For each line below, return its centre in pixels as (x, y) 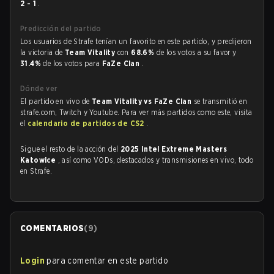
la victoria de (43, 52)
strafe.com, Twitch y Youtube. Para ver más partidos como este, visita (136, 112)
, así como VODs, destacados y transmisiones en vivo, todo (156, 160)
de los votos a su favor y (196, 52)
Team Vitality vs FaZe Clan (143, 101)
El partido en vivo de (56, 101)
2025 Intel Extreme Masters (174, 149)
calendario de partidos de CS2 (87, 123)
